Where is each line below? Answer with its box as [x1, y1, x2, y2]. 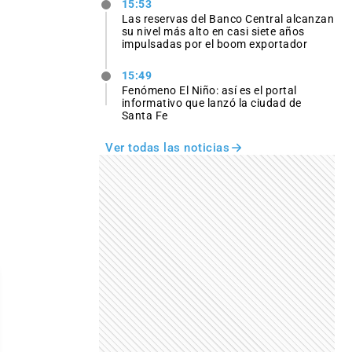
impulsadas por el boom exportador [121, 38, 308, 51]
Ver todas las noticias [105, 141, 229, 156]
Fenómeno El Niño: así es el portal [121, 84, 297, 97]
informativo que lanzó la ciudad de [121, 97, 302, 110]
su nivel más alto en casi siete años [121, 25, 305, 38]
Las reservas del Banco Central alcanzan [121, 13, 335, 26]
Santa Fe [121, 109, 168, 123]
